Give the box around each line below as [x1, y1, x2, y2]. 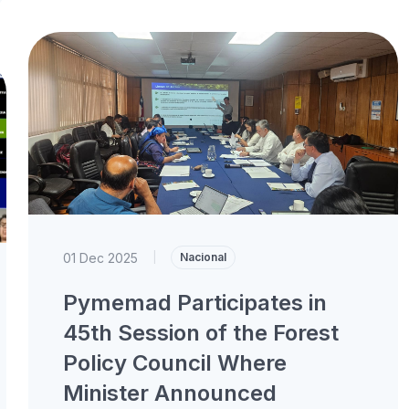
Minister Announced [62, 380, 277, 406]
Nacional [179, 250, 226, 264]
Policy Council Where [62, 350, 287, 376]
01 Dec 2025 [62, 249, 138, 266]
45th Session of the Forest [62, 320, 339, 346]
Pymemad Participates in [62, 289, 327, 316]
